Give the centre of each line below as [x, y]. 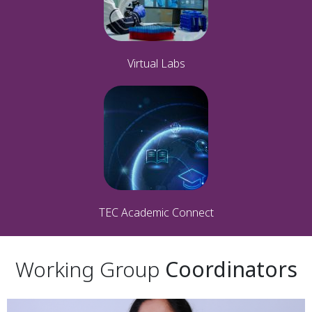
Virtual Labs [156, 63]
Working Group [90, 269]
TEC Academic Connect [156, 212]
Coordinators [231, 269]
